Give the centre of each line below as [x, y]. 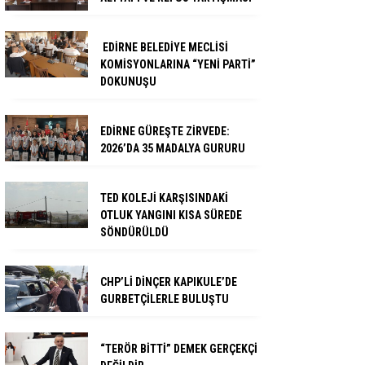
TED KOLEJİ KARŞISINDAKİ [164, 198]
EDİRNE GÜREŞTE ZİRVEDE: [165, 131]
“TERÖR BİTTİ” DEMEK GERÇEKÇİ [179, 349]
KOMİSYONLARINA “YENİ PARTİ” [178, 64]
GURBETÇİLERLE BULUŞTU [165, 299]
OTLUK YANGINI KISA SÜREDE [171, 215]
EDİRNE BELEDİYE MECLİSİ [164, 47]
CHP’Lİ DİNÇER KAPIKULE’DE [169, 282]
